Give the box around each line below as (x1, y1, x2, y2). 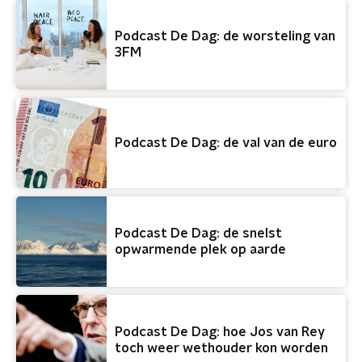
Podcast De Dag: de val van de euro (115, 137, 337, 149)
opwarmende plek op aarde (115, 243, 286, 256)
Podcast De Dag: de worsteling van (115, 30, 335, 43)
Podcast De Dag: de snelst (115, 227, 282, 240)
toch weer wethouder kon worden (115, 342, 328, 355)
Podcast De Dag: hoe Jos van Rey (115, 326, 325, 339)
